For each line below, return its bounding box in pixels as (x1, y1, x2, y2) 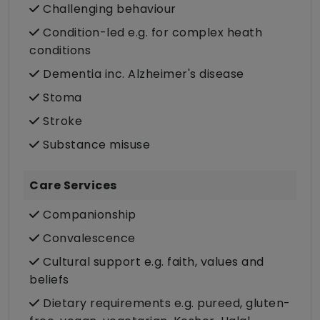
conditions (29, 42, 91, 59)
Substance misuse (39, 136, 150, 154)
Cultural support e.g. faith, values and (39, 254, 264, 271)
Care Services (29, 177, 117, 194)
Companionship (39, 206, 136, 224)
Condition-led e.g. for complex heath (39, 24, 262, 41)
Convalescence (39, 230, 136, 247)
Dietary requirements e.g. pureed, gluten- (39, 295, 291, 312)
